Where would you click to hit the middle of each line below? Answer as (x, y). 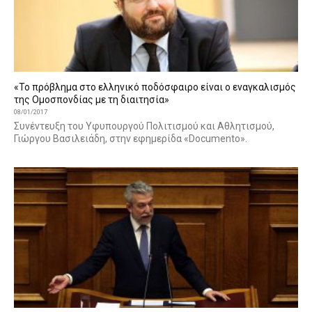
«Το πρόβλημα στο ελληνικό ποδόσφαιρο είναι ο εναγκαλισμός (155, 87)
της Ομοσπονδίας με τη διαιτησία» (92, 100)
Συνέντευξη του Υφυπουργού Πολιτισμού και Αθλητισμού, (144, 126)
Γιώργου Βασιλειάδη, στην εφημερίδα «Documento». (131, 139)
